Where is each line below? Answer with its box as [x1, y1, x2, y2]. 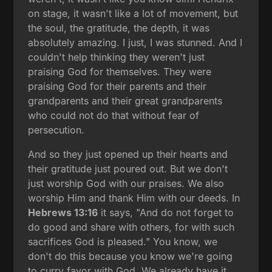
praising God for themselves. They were [28, 65, 212, 78]
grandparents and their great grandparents [28, 94, 223, 107]
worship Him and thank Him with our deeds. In [28, 191, 240, 204]
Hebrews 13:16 [28, 206, 98, 219]
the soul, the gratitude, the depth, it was [28, 21, 210, 34]
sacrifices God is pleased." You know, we [28, 235, 218, 248]
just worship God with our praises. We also [28, 177, 225, 189]
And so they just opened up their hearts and [28, 148, 228, 160]
